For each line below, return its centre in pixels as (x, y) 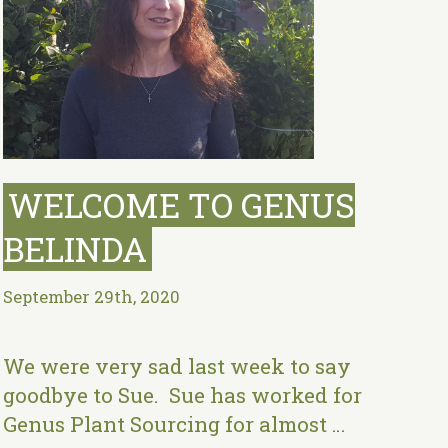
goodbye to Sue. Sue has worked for (183, 395)
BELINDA (75, 249)
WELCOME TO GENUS (182, 205)
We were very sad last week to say (177, 366)
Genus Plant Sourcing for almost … (174, 424)
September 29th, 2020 (92, 297)
